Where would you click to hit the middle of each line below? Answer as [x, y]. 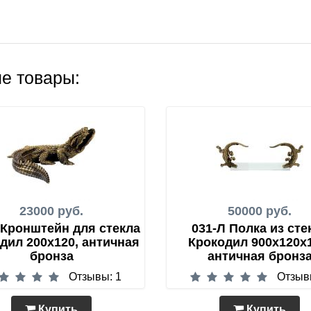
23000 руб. [51, 211]
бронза [51, 257]
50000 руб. [260, 211]
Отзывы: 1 [95, 277]
